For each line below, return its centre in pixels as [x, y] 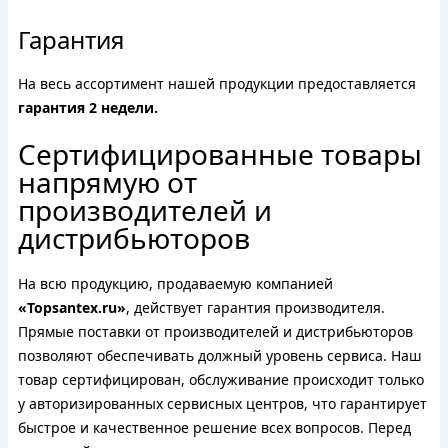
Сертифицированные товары [220, 154]
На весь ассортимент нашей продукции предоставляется [217, 83]
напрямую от [107, 182]
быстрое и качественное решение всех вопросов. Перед [214, 427]
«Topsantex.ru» [72, 307]
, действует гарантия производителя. [255, 307]
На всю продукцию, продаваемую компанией [175, 283]
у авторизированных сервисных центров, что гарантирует [222, 403]
